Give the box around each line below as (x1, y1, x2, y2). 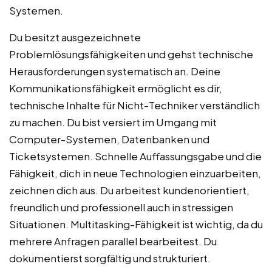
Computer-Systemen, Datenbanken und (9, 132, 209, 146)
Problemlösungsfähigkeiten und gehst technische (9, 47, 253, 61)
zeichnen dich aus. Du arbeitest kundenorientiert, (9, 183, 250, 197)
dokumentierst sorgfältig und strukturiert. (9, 251, 211, 265)
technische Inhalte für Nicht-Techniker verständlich (9, 98, 260, 112)
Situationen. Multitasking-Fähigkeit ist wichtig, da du (9, 217, 263, 231)
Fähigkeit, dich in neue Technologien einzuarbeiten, (9, 166, 261, 180)
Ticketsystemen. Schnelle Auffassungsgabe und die (9, 149, 262, 163)
